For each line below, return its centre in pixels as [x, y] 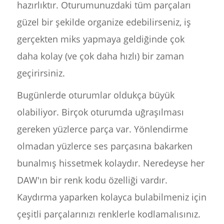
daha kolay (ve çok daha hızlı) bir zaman [100, 56]
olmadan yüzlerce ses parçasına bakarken [104, 146]
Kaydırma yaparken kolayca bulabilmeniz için [111, 197]
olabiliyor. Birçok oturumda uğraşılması [100, 112]
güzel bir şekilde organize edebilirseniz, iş [104, 22]
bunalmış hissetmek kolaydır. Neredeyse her [110, 163]
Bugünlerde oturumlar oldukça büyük [95, 95]
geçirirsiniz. [41, 73]
